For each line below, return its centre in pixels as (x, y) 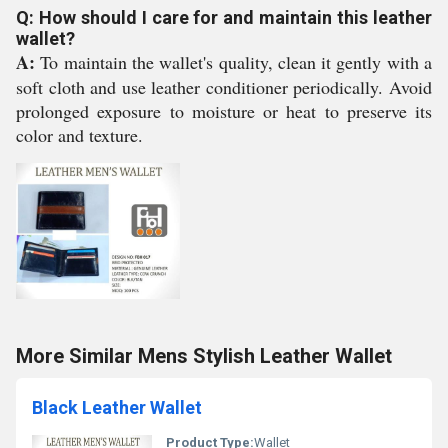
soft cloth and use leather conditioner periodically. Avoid (224, 87)
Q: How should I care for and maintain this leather (224, 17)
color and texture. (79, 135)
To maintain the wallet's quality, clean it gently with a (233, 62)
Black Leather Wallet (117, 407)
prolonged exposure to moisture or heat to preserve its (224, 111)
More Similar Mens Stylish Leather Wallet (204, 356)
